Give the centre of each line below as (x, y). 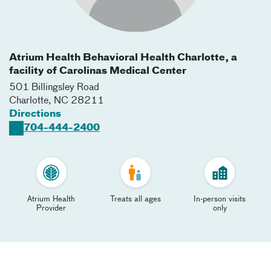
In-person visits (220, 199)
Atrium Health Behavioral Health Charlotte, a (123, 58)
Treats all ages (135, 199)
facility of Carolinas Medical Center (98, 71)
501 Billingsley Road (54, 88)
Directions (35, 114)
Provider (51, 208)
